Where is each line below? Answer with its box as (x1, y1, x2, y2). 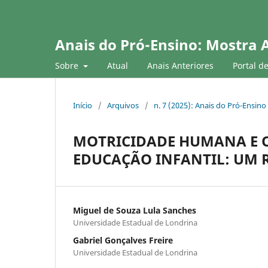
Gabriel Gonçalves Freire (73, 234, 173, 246)
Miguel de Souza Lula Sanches (73, 204, 196, 216)
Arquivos (107, 99, 139, 111)
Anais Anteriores (147, 59, 214, 71)
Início (73, 99, 92, 111)
